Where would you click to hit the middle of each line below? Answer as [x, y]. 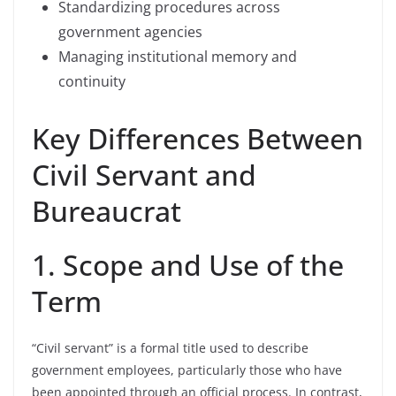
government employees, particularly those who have [187, 370]
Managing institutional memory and [178, 57]
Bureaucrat [107, 211]
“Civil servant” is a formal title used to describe [170, 348]
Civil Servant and [144, 175]
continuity [92, 81]
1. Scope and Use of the [188, 265]
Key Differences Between [198, 138]
